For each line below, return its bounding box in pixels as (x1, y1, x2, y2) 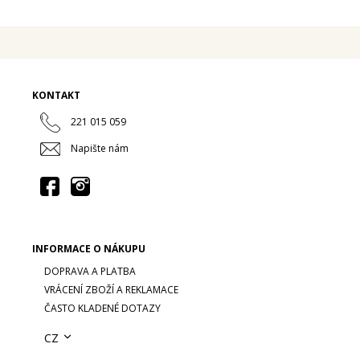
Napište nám (71, 141, 129, 155)
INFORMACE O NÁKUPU (32, 241, 145, 256)
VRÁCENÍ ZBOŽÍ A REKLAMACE (44, 282, 178, 297)
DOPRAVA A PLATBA (44, 264, 136, 278)
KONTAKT (32, 88, 80, 102)
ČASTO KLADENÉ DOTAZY (44, 301, 161, 315)
